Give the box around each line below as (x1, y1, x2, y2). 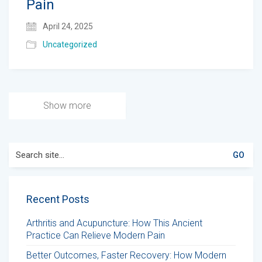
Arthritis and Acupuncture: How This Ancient (26, 217, 202, 229)
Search (8, 142, 36, 154)
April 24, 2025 (41, 21, 93, 31)
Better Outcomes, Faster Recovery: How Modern (26, 249, 226, 261)
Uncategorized (43, 39, 97, 49)
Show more (43, 99, 91, 111)
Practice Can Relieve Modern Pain (26, 229, 165, 241)
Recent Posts (26, 192, 89, 205)
